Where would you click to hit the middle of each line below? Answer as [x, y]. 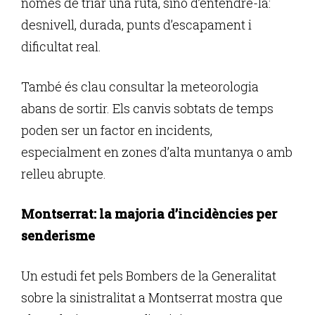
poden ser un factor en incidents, [117, 130]
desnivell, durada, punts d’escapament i [136, 24]
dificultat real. [61, 46]
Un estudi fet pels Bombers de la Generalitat [149, 275]
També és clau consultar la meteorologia [140, 86]
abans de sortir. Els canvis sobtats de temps [147, 108]
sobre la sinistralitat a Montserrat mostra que [152, 297]
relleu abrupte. [64, 173]
